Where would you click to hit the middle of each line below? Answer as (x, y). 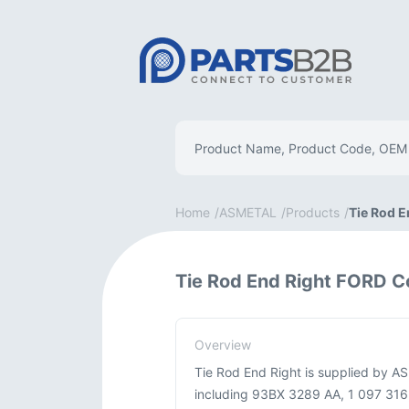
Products (313, 212)
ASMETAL (248, 212)
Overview (223, 345)
